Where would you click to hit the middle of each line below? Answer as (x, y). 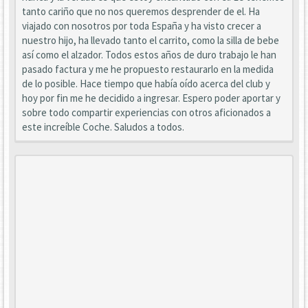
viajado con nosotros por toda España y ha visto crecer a (142, 26)
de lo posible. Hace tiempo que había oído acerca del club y (146, 84)
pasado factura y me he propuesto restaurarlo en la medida (148, 69)
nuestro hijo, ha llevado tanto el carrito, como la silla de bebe (151, 40)
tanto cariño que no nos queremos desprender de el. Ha (141, 11)
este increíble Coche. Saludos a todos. (103, 127)
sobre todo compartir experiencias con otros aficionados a (146, 112)
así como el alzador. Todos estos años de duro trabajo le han (149, 55)
